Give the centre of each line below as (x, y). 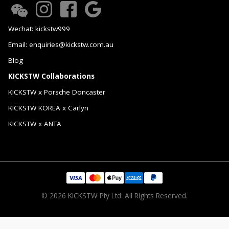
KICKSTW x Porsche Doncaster (56, 92)
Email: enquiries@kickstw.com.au (61, 45)
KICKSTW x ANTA (35, 124)
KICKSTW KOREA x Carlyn (48, 108)
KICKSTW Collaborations (51, 76)
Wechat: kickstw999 (39, 29)
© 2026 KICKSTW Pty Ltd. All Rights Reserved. (114, 196)
